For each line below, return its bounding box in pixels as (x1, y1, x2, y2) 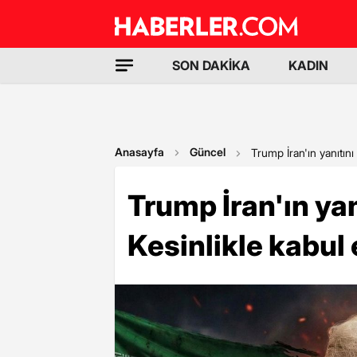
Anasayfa (115, 145, 164, 159)
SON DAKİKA (172, 57, 250, 73)
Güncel (190, 145, 226, 159)
